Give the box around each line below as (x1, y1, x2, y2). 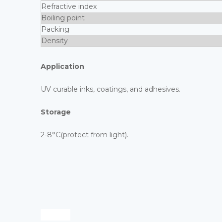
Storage (41, 108, 71, 116)
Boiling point (41, 13, 87, 22)
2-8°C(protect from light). (41, 130, 128, 139)
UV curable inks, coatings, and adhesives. (41, 85, 180, 94)
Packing (41, 25, 69, 34)
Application (41, 62, 84, 71)
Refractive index (41, 2, 97, 11)
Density (41, 36, 70, 45)
